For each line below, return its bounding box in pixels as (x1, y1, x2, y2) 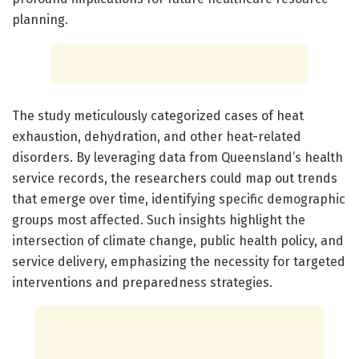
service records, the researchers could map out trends (12, 170, 337, 186)
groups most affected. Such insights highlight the (12, 212, 305, 228)
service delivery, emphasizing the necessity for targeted (12, 253, 345, 269)
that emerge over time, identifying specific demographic (12, 191, 345, 207)
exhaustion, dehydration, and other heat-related (12, 128, 301, 144)
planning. (12, 11, 68, 27)
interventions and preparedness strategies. (12, 274, 272, 290)
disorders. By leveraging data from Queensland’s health (12, 149, 343, 165)
